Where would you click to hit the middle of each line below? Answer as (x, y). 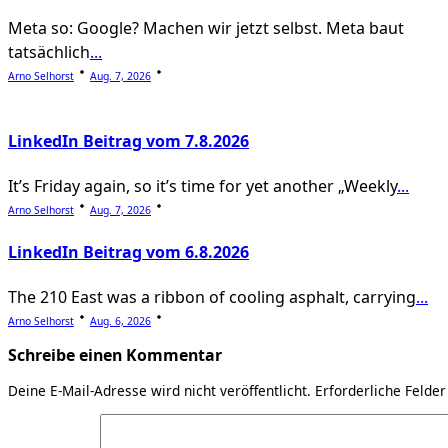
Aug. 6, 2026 (120, 320)
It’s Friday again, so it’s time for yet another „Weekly (202, 186)
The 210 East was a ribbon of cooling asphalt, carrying (212, 296)
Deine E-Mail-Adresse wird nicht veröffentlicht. (159, 390)
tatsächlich (49, 51)
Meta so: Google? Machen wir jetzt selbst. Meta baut (206, 27)
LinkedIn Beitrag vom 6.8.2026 (128, 251)
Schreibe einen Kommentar (115, 354)
